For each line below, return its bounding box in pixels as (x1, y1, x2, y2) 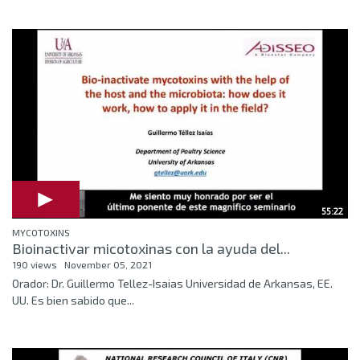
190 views (12, 259, 57, 271)
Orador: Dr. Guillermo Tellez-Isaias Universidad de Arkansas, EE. (12, 276, 333, 291)
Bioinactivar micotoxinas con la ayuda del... (12, 239, 290, 258)
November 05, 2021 (64, 259, 152, 271)
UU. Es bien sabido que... (12, 293, 134, 308)
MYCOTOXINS (12, 227, 70, 239)
